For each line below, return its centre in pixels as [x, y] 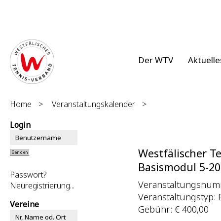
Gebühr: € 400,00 [173, 209]
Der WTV [156, 60]
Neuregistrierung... [42, 185]
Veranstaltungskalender [93, 104]
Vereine [24, 204]
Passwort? [28, 175]
